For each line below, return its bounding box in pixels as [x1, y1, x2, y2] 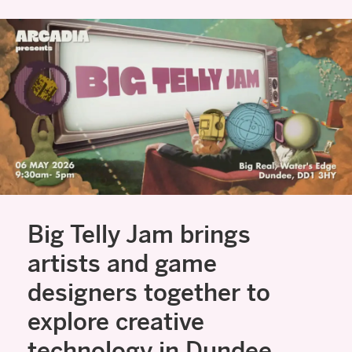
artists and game [27, 249, 217, 278]
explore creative [27, 307, 204, 336]
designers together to [27, 278, 270, 307]
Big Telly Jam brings [27, 220, 251, 249]
